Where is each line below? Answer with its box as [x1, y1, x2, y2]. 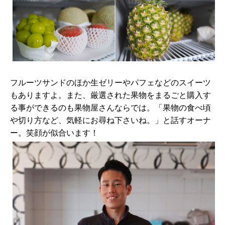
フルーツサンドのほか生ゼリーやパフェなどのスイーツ [10, 76, 211, 88]
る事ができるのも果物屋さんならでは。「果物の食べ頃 [10, 101, 211, 113]
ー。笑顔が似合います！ [10, 127, 98, 138]
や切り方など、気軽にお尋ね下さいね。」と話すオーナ [10, 114, 211, 126]
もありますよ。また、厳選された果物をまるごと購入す [10, 89, 211, 100]
